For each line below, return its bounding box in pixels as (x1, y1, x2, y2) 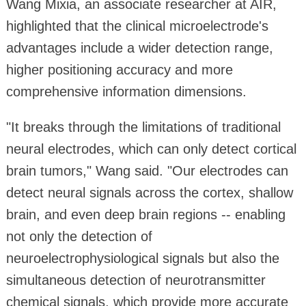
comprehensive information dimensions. (5, 83, 247, 99)
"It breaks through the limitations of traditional (5, 119, 281, 135)
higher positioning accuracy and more (5, 61, 233, 77)
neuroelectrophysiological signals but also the (5, 250, 279, 266)
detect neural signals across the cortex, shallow (5, 184, 293, 200)
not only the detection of (5, 228, 152, 244)
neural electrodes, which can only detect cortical (5, 141, 296, 156)
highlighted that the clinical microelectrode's (5, 18, 268, 33)
